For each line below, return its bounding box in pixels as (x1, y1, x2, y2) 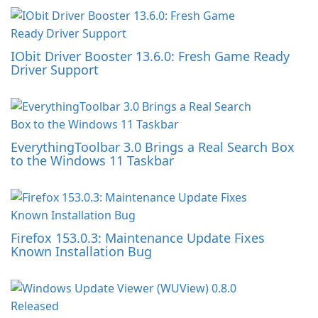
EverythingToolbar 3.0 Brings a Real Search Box (11, 138, 295, 155)
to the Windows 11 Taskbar (11, 151, 174, 169)
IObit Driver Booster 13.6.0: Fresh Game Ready (11, 47, 290, 65)
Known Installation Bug (11, 242, 152, 260)
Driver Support (11, 60, 99, 78)
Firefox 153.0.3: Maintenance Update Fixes (11, 229, 265, 246)
